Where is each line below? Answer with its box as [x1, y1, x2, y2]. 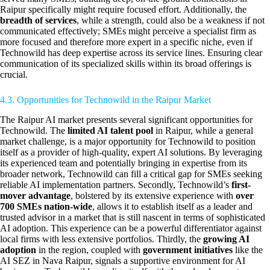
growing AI [203, 233, 250, 244]
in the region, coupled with [36, 244, 143, 255]
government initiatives [143, 244, 233, 255]
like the [233, 244, 263, 255]
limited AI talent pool [67, 125, 153, 136]
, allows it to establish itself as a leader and [92, 201, 253, 212]
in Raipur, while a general [153, 125, 253, 136]
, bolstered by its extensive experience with [71, 190, 236, 201]
